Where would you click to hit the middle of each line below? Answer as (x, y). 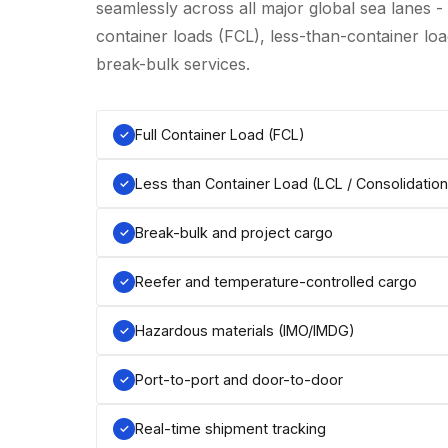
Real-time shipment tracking (230, 428)
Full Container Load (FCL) (220, 134)
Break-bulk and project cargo (234, 232)
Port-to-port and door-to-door (239, 379)
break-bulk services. (173, 64)
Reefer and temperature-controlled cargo (276, 281)
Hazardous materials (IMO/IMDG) (245, 330)
